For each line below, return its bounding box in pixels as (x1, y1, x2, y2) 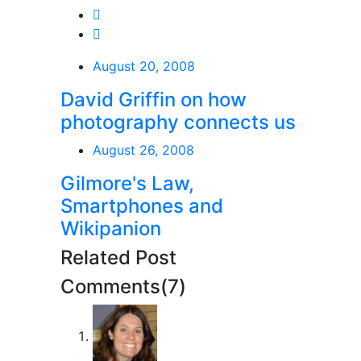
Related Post (60, 246, 176, 270)
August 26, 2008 (93, 142, 194, 159)
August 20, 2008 (93, 58, 195, 75)
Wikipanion (60, 217, 161, 241)
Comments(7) (60, 275, 186, 299)
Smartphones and (60, 194, 223, 218)
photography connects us (60, 110, 296, 135)
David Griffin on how (60, 88, 247, 112)
